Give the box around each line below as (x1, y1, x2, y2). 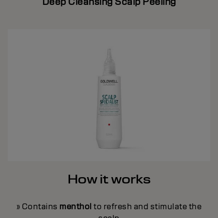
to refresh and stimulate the (91, 201, 202, 212)
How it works (67, 171, 151, 187)
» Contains (16, 201, 60, 212)
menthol (59, 201, 92, 212)
